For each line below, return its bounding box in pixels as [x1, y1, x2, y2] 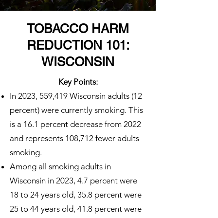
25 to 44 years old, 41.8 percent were [10, 204, 142, 214]
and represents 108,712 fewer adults [10, 133, 139, 143]
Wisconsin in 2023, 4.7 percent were [10, 176, 137, 185]
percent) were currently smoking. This [10, 105, 143, 115]
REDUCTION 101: [26, 38, 129, 53]
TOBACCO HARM [27, 21, 129, 36]
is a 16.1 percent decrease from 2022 [10, 119, 141, 129]
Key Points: [58, 77, 98, 87]
